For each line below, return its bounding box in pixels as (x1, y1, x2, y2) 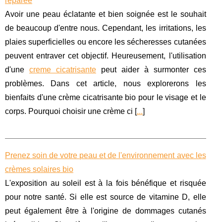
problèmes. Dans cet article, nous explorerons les (5, 79, 206, 88)
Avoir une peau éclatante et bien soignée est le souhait (5, 10, 206, 19)
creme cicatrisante (29, 65, 96, 74)
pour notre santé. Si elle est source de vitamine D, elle (5, 193, 206, 202)
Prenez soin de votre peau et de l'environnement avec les (5, 151, 206, 160)
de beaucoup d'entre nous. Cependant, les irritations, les (5, 24, 206, 33)
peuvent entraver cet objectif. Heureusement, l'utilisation (5, 52, 206, 60)
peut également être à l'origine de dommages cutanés (5, 207, 206, 216)
